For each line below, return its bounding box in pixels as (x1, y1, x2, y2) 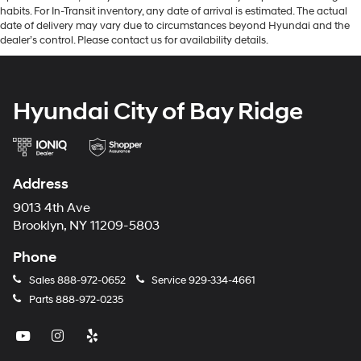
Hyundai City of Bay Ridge (13, 96, 303, 127)
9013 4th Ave (13, 200, 90, 216)
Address (13, 174, 68, 193)
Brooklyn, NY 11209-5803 (13, 218, 160, 234)
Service (149, 273, 189, 287)
